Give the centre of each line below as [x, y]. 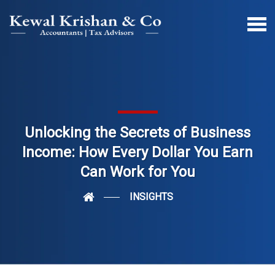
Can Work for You [137, 172]
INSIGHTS [151, 197]
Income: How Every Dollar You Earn [137, 152]
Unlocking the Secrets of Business [137, 133]
